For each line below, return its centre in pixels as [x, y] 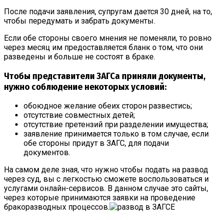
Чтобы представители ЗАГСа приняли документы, [105, 76]
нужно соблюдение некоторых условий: [85, 87]
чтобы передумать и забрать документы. [80, 21]
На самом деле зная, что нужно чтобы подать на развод [106, 170]
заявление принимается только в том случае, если [116, 134]
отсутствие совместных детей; [79, 115]
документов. [47, 153]
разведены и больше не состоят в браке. [80, 56]
